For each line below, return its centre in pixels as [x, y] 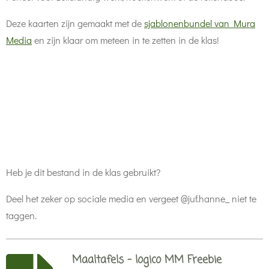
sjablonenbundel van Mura [200, 23]
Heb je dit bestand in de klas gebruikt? [83, 172]
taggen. [21, 215]
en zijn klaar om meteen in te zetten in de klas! [125, 40]
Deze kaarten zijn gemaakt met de [75, 23]
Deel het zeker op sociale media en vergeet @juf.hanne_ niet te [131, 198]
